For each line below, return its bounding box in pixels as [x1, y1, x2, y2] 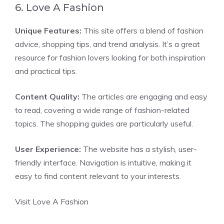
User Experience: [15, 144, 81, 154]
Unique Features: [15, 25, 81, 35]
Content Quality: [15, 91, 79, 101]
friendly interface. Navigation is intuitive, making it [15, 157, 191, 167]
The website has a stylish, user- [81, 144, 197, 154]
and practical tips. [15, 66, 77, 76]
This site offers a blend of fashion [81, 25, 203, 35]
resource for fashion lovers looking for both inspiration [15, 52, 205, 62]
